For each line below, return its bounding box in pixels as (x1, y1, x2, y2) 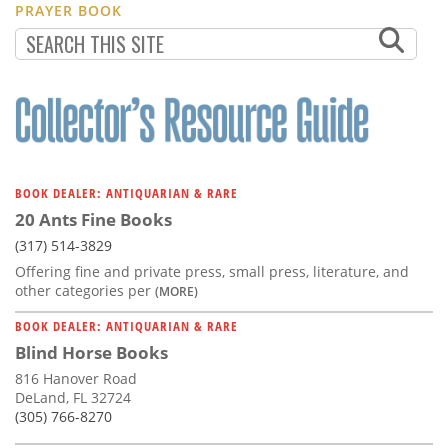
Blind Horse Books (15, 341, 168, 365)
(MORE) (155, 283, 198, 300)
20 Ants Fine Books (15, 208, 172, 232)
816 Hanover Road (15, 369, 137, 389)
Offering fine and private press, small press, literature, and (15, 262, 409, 282)
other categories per (15, 281, 155, 301)
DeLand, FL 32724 (15, 388, 131, 408)
